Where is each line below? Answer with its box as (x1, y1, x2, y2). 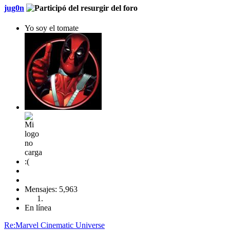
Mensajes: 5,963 (25, 184, 78, 194)
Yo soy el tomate (25, 23, 79, 32)
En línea (25, 203, 51, 212)
